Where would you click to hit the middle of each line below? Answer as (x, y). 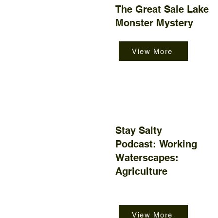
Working (178, 144)
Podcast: (137, 144)
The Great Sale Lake (162, 9)
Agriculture (141, 171)
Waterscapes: (147, 158)
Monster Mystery (154, 23)
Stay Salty (139, 130)
